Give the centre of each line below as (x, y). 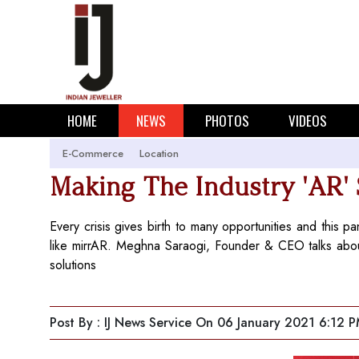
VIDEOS (308, 121)
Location (159, 153)
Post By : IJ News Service (121, 323)
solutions (73, 265)
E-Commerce (93, 153)
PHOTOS (227, 121)
